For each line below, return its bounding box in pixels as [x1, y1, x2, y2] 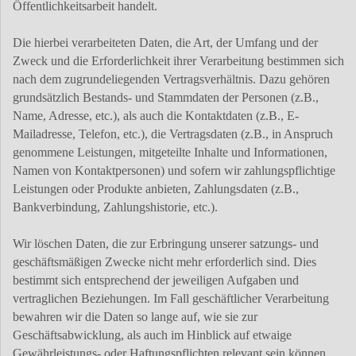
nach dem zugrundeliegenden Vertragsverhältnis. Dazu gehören [13, 72, 330, 87]
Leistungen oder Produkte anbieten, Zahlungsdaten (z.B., [13, 182, 299, 196]
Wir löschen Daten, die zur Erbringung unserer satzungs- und [13, 237, 319, 251]
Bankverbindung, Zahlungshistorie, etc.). [13, 200, 218, 215]
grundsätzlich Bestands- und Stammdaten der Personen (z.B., [13, 91, 319, 105]
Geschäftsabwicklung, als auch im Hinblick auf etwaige [13, 328, 292, 342]
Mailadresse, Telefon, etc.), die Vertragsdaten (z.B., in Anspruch [13, 127, 333, 141]
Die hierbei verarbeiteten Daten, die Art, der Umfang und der [13, 36, 318, 50]
